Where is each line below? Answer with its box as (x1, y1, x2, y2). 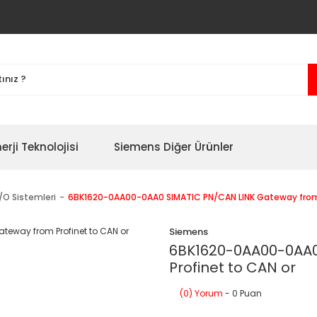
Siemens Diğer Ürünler (114, 139, 234, 154)
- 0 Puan (223, 287, 262, 299)
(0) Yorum (180, 287, 223, 299)
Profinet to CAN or (169, 258, 296, 277)
